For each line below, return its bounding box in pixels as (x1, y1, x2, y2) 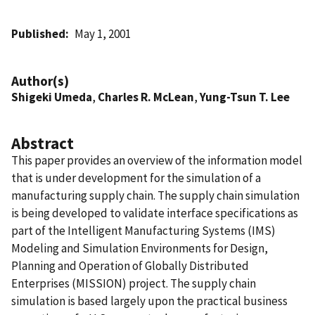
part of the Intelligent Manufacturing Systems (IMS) (11, 222, 276, 238)
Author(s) (11, 72, 69, 89)
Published (11, 25, 65, 41)
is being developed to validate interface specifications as (11, 205, 298, 221)
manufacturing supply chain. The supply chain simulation (11, 187, 300, 203)
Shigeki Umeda (11, 89, 92, 105)
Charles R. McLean (98, 89, 194, 105)
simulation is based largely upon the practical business (11, 292, 288, 309)
